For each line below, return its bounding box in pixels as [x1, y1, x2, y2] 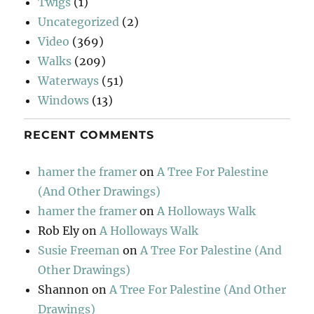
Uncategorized [38, 15, 120, 29]
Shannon [38, 282, 90, 297]
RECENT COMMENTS [24, 128, 154, 142]
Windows [38, 93, 90, 108]
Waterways [38, 74, 100, 88]
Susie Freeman [38, 243, 121, 258]
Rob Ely [38, 224, 80, 238]
